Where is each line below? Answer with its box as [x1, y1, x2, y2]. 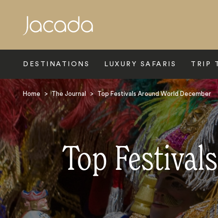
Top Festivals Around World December [97, 91, 211, 97]
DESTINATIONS [23, 61, 90, 68]
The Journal [52, 91, 86, 97]
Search [25, 32, 51, 39]
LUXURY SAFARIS [104, 61, 176, 68]
